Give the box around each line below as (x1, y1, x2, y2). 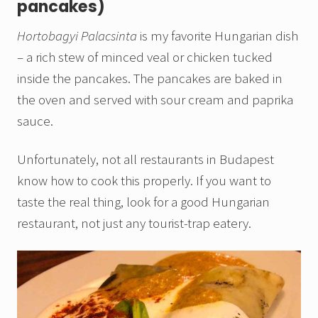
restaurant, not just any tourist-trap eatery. (17, 214, 263, 232)
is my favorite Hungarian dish (137, 27, 298, 45)
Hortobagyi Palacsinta (17, 27, 137, 45)
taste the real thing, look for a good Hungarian (17, 193, 270, 211)
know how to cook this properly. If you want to (17, 172, 271, 190)
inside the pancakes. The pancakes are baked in (17, 70, 283, 87)
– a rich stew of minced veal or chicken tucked (17, 48, 273, 66)
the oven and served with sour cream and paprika (17, 91, 293, 109)
